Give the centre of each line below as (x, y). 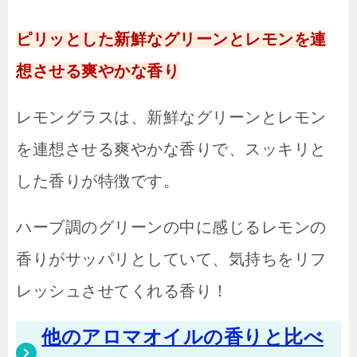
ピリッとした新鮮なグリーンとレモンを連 (171, 39)
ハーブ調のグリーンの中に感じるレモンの (171, 228)
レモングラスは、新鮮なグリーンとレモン (171, 118)
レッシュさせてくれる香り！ (122, 291)
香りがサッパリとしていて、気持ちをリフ (171, 259)
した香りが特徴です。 (98, 181)
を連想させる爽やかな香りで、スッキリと (171, 149)
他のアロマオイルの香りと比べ (182, 337)
